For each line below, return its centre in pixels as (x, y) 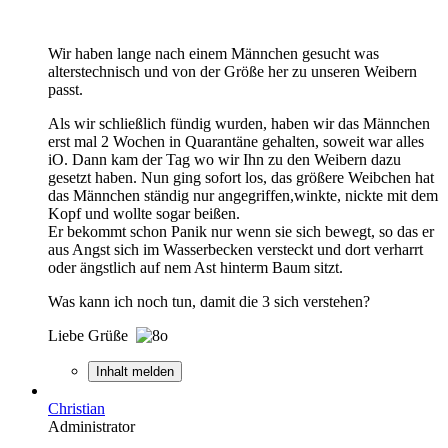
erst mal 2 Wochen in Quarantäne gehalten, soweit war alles (236, 141)
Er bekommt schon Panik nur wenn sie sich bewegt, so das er (241, 231)
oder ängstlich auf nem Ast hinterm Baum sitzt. (195, 267)
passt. (65, 89)
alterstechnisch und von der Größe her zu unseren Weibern (232, 71)
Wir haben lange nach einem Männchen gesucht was (213, 53)
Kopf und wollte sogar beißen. (144, 213)
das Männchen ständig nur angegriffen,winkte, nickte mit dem (243, 195)
